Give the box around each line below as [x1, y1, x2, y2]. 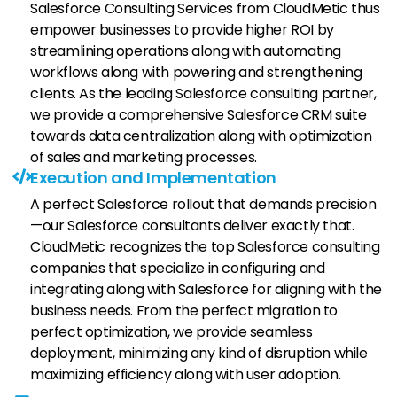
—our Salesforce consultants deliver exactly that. [30, 215, 354, 237]
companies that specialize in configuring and [30, 258, 325, 279]
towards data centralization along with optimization [30, 126, 372, 147]
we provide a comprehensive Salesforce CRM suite [30, 105, 367, 126]
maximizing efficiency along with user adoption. [30, 364, 341, 385]
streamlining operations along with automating [30, 41, 342, 62]
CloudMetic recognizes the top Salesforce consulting [30, 237, 380, 258]
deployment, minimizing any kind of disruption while [30, 343, 368, 364]
